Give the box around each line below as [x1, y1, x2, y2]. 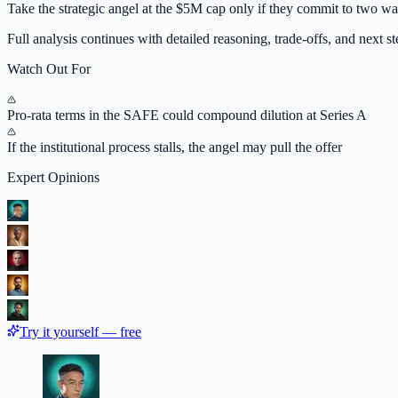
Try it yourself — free [20, 323, 141, 339]
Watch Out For [7, 60, 91, 76]
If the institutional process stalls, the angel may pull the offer [7, 139, 342, 155]
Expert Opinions [7, 169, 99, 185]
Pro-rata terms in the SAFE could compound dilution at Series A [7, 107, 367, 123]
